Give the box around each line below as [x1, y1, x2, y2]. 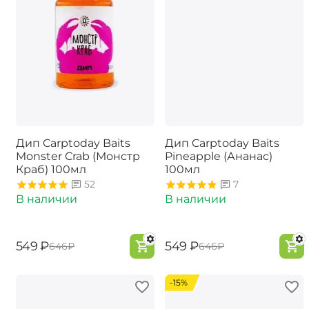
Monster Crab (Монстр [15, 150, 140, 163]
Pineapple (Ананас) [165, 150, 272, 163]
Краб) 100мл [15, 163, 86, 177]
